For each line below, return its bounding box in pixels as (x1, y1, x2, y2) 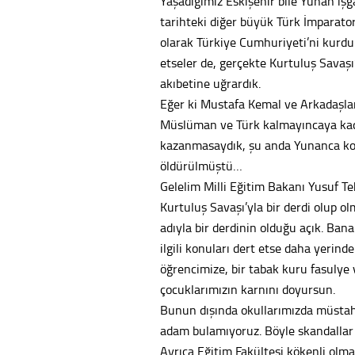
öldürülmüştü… (160, 157, 242, 174)
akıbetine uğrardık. (160, 74, 261, 92)
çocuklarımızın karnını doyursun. (160, 281, 335, 298)
